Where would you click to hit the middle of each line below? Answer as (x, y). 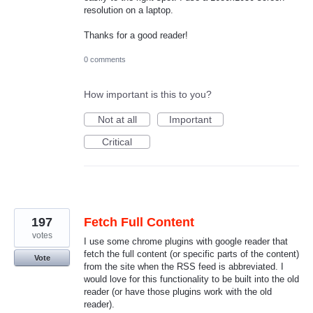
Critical (117, 142)
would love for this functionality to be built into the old (191, 279)
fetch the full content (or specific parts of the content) (191, 254)
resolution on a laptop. (129, 10)
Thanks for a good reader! (136, 36)
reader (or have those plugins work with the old (178, 292)
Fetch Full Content (139, 223)
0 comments (105, 60)
